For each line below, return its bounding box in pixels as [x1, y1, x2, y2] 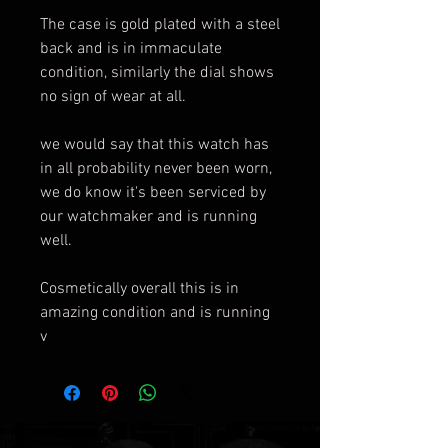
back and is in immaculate [40, 39, 222, 59]
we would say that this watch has [40, 135, 269, 155]
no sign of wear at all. [40, 87, 190, 107]
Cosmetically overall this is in [40, 279, 239, 299]
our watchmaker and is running [40, 207, 257, 227]
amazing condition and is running [40, 303, 270, 323]
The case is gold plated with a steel [40, 15, 280, 35]
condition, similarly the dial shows [40, 63, 274, 83]
